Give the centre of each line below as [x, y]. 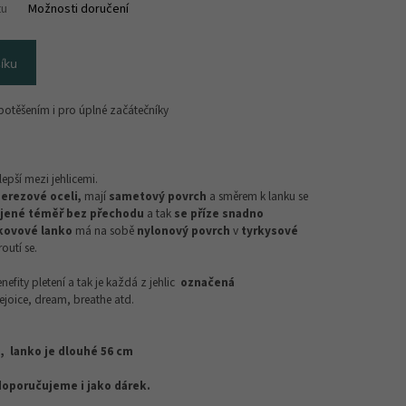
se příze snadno [219, 214]
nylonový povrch [184, 231]
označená [206, 283]
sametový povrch [158, 197]
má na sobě [105, 231]
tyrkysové [268, 231]
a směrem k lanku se [257, 197]
